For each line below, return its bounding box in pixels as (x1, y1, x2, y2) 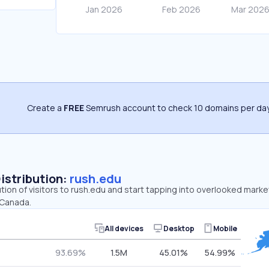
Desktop (163, 223, 195, 234)
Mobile (213, 223, 237, 234)
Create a (27, 102, 64, 113)
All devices (104, 223, 144, 234)
